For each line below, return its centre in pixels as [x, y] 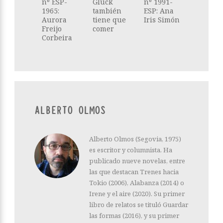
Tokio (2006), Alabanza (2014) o [137, 183]
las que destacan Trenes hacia [134, 172]
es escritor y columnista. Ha [131, 150]
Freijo [52, 29]
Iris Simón [162, 20]
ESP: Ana [159, 11]
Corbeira [57, 38]
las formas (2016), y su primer [134, 216]
